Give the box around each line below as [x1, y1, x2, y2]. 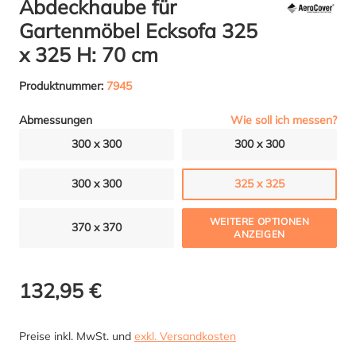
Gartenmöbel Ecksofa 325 [19, 17, 257, 43]
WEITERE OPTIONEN [209, 215, 310, 227]
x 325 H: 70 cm [19, 41, 158, 67]
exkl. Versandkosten [134, 328, 236, 343]
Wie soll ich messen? [230, 112, 337, 127]
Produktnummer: [19, 78, 106, 93]
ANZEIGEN [234, 227, 285, 240]
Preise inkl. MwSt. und [19, 328, 134, 343]
